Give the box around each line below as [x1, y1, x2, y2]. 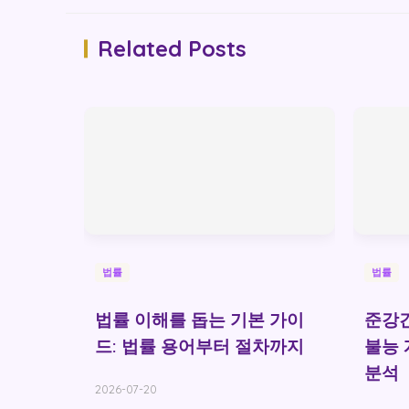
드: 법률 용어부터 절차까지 [95, 335, 304, 358]
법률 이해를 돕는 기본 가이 [95, 309, 304, 331]
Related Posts [98, 35, 246, 63]
